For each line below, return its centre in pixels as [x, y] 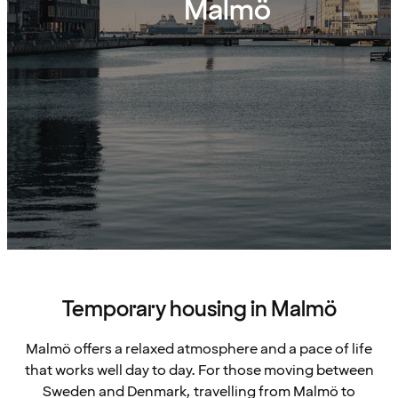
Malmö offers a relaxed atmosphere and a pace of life [199, 350]
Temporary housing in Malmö [199, 310]
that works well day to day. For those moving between [199, 371]
